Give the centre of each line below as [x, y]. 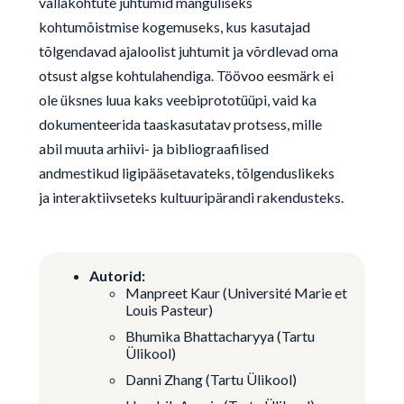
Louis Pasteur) [169, 310]
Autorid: [117, 275]
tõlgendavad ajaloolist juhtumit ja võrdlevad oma [188, 51]
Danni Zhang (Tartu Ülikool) [211, 379]
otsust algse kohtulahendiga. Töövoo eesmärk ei [186, 75]
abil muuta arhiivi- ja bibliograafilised [153, 148]
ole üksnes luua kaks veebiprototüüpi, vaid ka [177, 100]
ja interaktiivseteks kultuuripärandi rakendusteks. [191, 197]
